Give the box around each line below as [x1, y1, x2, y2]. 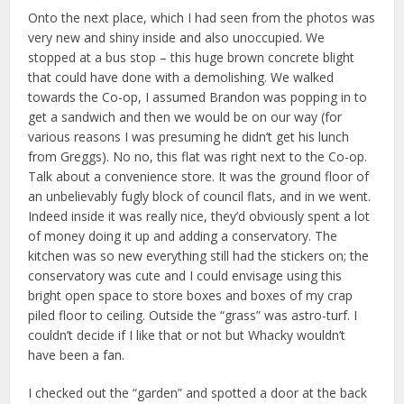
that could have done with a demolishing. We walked [28, 68, 335, 86]
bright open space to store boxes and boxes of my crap [28, 286, 353, 304]
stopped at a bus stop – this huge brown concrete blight [28, 48, 355, 66]
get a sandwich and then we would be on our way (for [28, 107, 343, 125]
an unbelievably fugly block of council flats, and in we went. [28, 187, 372, 205]
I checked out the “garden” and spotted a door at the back [28, 383, 368, 401]
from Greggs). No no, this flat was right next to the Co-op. [28, 147, 368, 165]
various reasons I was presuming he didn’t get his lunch [28, 127, 350, 145]
